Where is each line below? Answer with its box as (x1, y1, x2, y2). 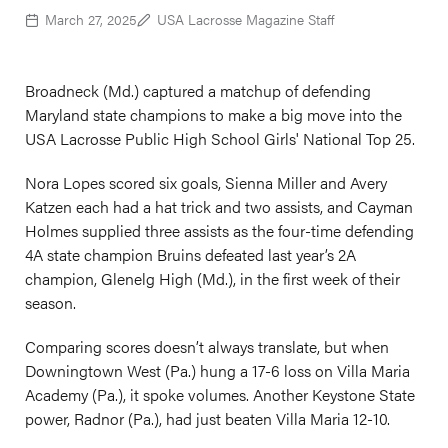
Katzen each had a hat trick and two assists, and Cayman (25, 195, 413, 218)
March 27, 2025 (45, 9, 137, 29)
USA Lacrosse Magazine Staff (157, 9, 334, 29)
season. (25, 291, 80, 314)
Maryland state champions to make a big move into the (25, 103, 402, 126)
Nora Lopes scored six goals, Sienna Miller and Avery (25, 171, 387, 194)
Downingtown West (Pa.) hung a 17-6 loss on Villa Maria (25, 359, 410, 382)
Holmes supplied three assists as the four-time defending (25, 219, 414, 242)
